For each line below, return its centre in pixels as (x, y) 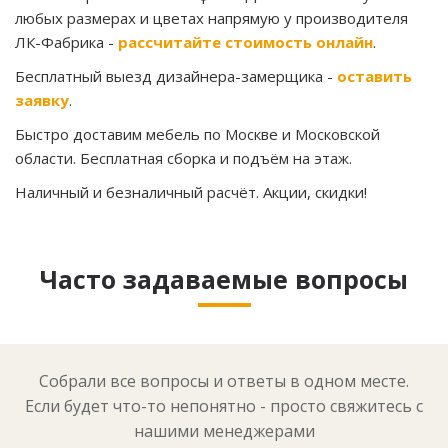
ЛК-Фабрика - (66, 41)
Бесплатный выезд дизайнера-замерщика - (176, 75)
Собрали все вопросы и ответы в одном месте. (224, 381)
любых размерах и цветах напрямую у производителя (211, 17)
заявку (42, 99)
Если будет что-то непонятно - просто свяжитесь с (224, 406)
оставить (374, 75)
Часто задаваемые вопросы (224, 278)
